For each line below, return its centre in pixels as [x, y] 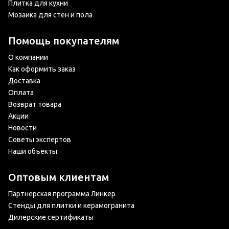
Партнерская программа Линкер [62, 194]
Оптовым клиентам [59, 177]
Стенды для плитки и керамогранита [71, 205]
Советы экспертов [40, 140]
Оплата [21, 93]
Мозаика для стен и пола [50, 15]
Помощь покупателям [64, 41]
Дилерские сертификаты [51, 217]
